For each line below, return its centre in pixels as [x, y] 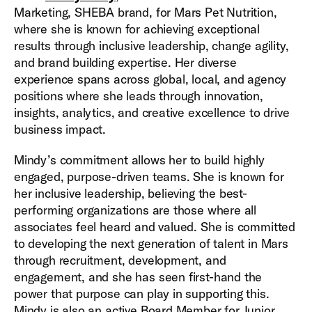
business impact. [60, 129]
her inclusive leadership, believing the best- [131, 193]
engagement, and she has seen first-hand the [138, 277]
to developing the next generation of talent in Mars [151, 243]
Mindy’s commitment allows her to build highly [139, 160]
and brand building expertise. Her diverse [125, 62]
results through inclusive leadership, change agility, [151, 46]
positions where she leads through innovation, [139, 96]
